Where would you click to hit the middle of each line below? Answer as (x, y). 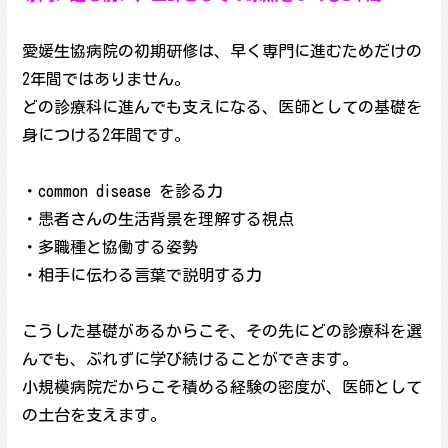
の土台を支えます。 (93, 415)
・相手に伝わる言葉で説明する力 (141, 275)
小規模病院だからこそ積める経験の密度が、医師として (221, 387)
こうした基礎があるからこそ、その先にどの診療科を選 (221, 331)
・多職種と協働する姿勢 (109, 247)
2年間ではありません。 (105, 79)
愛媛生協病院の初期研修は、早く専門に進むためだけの (221, 51)
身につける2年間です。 (105, 135)
